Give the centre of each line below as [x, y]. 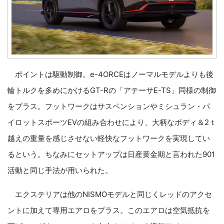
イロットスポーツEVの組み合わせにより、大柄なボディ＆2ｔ [112, 122]
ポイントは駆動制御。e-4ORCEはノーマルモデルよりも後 [110, 74]
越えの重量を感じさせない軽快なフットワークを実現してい [109, 138]
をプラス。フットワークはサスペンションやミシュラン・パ [109, 106]
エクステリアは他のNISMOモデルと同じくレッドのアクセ [110, 194]
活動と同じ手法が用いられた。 [60, 170]
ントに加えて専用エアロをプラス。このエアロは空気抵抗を [109, 210]
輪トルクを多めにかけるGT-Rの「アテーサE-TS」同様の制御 [112, 90]
